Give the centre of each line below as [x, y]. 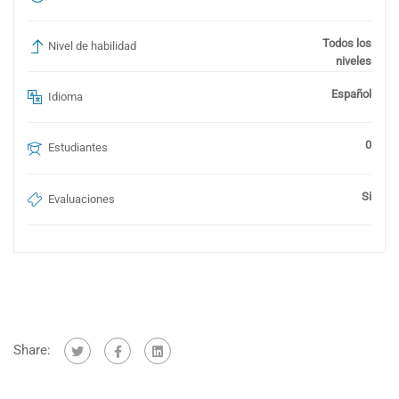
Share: [32, 350]
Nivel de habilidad [92, 46]
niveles [354, 61]
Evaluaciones [81, 199]
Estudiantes [78, 148]
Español [351, 94]
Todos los [347, 44]
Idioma [65, 97]
